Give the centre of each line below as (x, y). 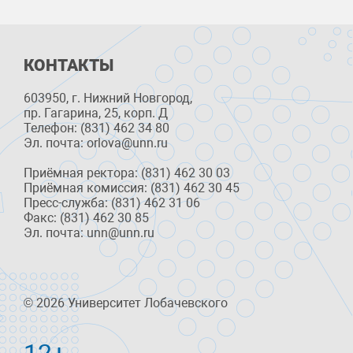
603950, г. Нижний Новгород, (108, 98)
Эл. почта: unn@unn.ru (89, 233)
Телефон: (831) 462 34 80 (97, 128)
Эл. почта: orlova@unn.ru (96, 143)
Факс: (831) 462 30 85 (86, 218)
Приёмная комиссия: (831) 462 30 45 (132, 188)
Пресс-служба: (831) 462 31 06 (112, 203)
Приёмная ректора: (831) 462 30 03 (127, 173)
